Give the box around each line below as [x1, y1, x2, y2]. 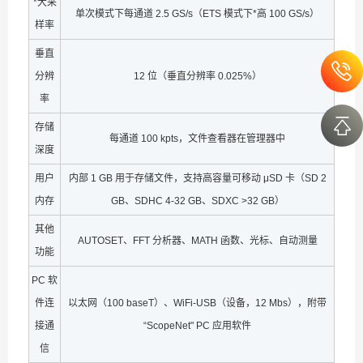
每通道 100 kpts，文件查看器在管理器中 [109, 133, 285, 144]
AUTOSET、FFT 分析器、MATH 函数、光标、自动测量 [77, 235, 318, 246]
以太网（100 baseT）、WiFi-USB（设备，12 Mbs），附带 [68, 297, 327, 309]
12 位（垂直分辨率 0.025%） [133, 70, 262, 82]
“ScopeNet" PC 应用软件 [143, 320, 251, 331]
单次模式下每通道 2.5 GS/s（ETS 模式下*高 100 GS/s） [75, 8, 319, 19]
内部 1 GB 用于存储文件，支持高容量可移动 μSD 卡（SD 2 [68, 173, 327, 184]
